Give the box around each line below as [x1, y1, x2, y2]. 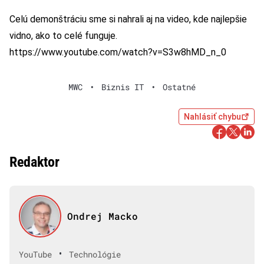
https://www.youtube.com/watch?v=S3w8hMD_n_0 [9, 47, 226, 58]
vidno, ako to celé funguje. [9, 30, 117, 42]
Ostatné [163, 81, 196, 93]
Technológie [69, 248, 121, 260]
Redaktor [9, 154, 60, 171]
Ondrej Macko [67, 210, 138, 223]
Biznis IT [101, 81, 144, 93]
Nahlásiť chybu [184, 112, 241, 122]
